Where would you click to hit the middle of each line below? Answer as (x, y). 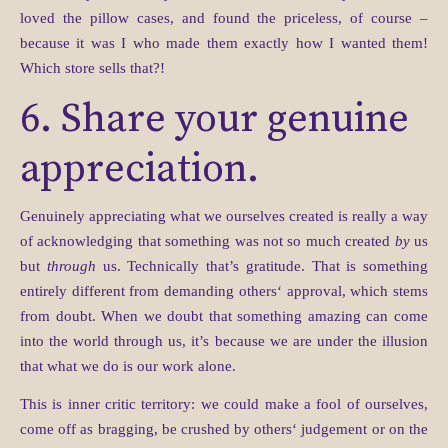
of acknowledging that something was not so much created (207, 241)
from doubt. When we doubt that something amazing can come (224, 316)
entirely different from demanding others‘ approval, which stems (224, 291)
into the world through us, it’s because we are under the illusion (224, 341)
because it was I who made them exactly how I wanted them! (224, 43)
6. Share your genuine (214, 119)
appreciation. (139, 169)
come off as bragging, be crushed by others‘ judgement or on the (224, 429)
